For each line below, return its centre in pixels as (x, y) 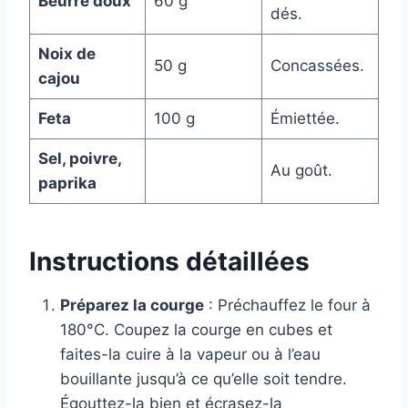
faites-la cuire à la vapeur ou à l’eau (190, 355)
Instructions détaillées (169, 262)
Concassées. (317, 66)
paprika (67, 184)
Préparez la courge (132, 306)
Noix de (66, 54)
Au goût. (301, 171)
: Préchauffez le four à (287, 306)
